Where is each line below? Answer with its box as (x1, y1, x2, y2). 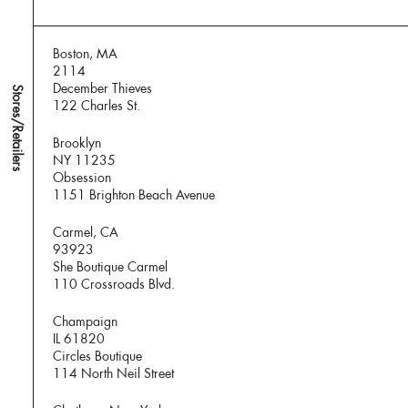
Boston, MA (53, 46, 118, 63)
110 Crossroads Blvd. (53, 276, 176, 293)
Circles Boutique (53, 348, 143, 365)
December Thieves (53, 80, 153, 97)
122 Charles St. (53, 97, 141, 115)
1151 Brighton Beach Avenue (53, 187, 216, 204)
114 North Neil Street (53, 365, 175, 382)
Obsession (53, 169, 112, 187)
